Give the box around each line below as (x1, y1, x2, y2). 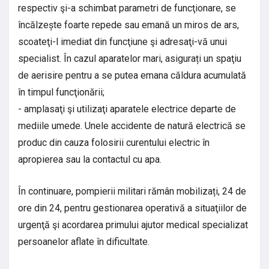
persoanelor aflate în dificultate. (18, 235, 150, 247)
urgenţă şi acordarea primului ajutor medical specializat (18, 219, 248, 231)
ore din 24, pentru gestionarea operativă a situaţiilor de (18, 202, 247, 214)
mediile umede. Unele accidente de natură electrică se (18, 119, 246, 131)
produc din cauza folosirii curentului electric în (18, 136, 210, 148)
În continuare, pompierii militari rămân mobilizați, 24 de (18, 185, 246, 197)
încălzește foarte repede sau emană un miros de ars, (18, 19, 239, 31)
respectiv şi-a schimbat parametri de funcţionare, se (18, 2, 236, 14)
